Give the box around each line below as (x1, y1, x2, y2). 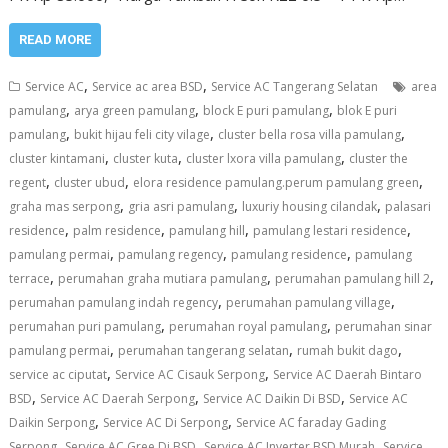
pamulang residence (231, 245, 348, 263)
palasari (385, 197, 432, 215)
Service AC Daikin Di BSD (203, 389, 342, 407)
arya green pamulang (74, 101, 196, 119)
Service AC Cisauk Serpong (115, 365, 266, 383)
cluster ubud (54, 173, 126, 191)
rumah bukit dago (297, 341, 399, 359)
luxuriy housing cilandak (242, 197, 378, 215)
